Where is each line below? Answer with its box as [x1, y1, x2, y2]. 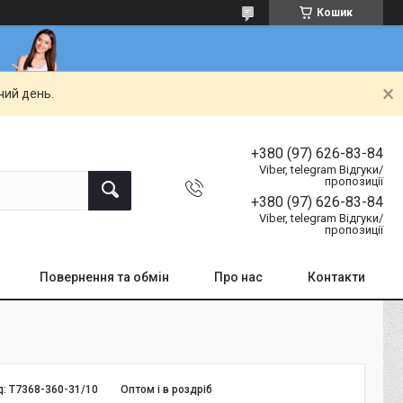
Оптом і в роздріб [121, 382, 213, 396]
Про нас [214, 269, 263, 284]
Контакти [308, 269, 365, 284]
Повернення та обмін [40, 269, 169, 284]
